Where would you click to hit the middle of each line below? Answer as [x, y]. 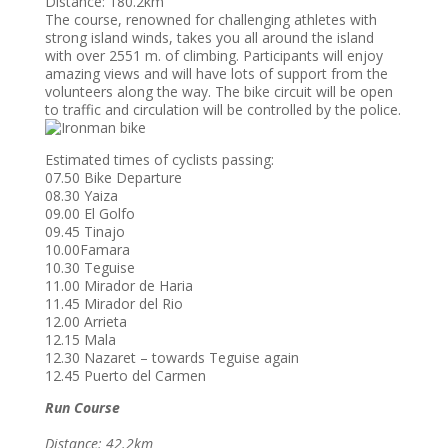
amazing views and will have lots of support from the [216, 73]
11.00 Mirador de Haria [118, 285]
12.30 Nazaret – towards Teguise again [171, 357]
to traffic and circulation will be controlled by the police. [222, 109]
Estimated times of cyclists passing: [159, 159]
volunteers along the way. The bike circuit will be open [218, 91]
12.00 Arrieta [85, 321]
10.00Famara [87, 249]
